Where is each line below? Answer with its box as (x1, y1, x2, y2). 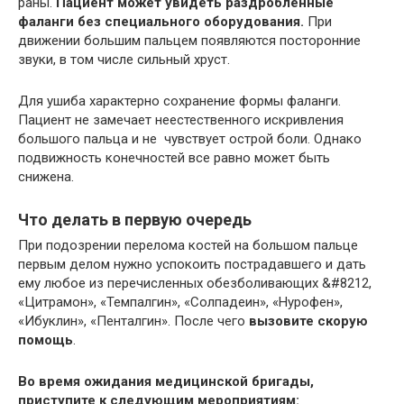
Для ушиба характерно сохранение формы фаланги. (18, 92, 341, 109)
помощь (18, 331, 73, 348)
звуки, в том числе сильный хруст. (18, 50, 230, 68)
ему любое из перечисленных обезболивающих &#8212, (18, 274, 372, 291)
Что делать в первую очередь (18, 209, 252, 229)
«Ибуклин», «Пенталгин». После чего (18, 312, 249, 329)
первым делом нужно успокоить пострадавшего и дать (18, 255, 366, 272)
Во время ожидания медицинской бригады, (18, 372, 314, 390)
